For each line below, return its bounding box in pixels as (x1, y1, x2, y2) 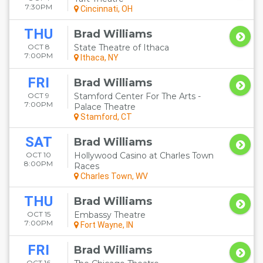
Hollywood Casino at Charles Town (74, 150, 214, 161)
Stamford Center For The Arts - (74, 91, 201, 102)
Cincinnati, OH (79, 4, 133, 14)
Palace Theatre (74, 102, 136, 112)
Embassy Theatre (74, 210, 146, 220)
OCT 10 (26, 150, 51, 159)
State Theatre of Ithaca (74, 42, 169, 53)
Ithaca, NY (79, 53, 119, 62)
